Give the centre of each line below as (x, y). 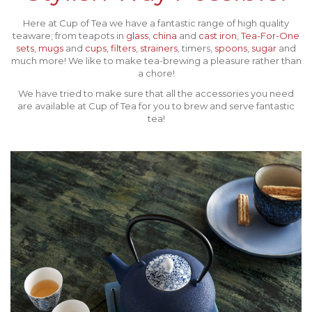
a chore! (156, 73)
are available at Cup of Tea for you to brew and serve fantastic (156, 106)
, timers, (196, 48)
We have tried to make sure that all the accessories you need (156, 93)
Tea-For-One (270, 36)
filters (123, 48)
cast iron (218, 36)
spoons (231, 48)
